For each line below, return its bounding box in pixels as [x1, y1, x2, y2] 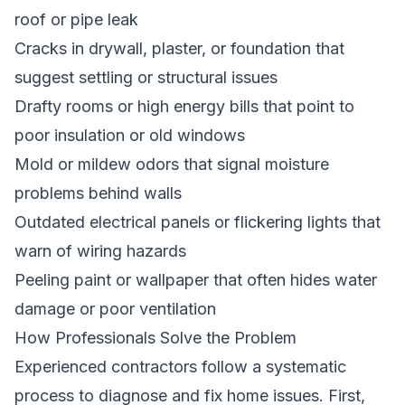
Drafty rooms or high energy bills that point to [14, 96, 354, 116]
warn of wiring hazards [14, 240, 186, 260]
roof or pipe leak [14, 9, 138, 29]
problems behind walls [14, 183, 182, 202]
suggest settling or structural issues [14, 67, 278, 87]
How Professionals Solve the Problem [14, 327, 297, 347]
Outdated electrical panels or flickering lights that [14, 212, 381, 231]
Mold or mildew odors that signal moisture [14, 154, 329, 174]
